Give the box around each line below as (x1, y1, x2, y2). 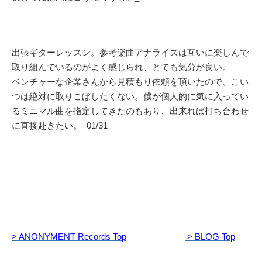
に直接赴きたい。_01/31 (12, 120, 108, 130)
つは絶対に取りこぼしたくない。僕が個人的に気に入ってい (12, 91, 249, 101)
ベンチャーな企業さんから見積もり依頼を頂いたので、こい (12, 76, 249, 87)
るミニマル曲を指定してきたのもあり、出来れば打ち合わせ (12, 105, 249, 116)
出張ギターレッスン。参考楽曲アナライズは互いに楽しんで (12, 47, 249, 57)
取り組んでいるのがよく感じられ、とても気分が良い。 (12, 61, 231, 72)
